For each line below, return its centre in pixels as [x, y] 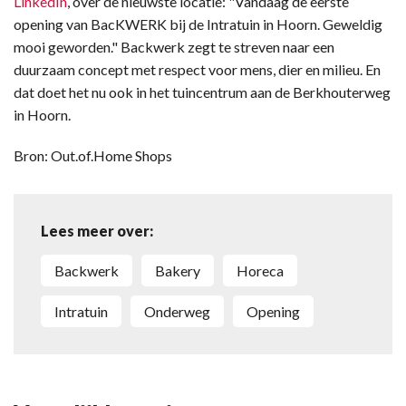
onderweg [183, 311]
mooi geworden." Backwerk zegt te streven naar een [174, 47]
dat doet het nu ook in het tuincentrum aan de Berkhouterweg [202, 92]
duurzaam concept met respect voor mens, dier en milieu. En [197, 69]
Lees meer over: [97, 231]
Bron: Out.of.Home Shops [93, 155]
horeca [266, 271]
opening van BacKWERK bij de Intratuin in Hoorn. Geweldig [198, 24]
